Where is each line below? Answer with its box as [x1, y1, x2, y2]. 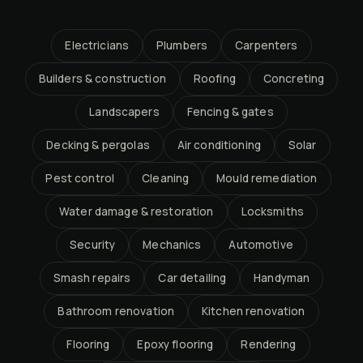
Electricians [65, 37, 130, 53]
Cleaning [142, 170, 190, 186]
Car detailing [158, 270, 227, 285]
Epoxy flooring [137, 336, 214, 352]
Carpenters [235, 37, 298, 53]
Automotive [228, 237, 293, 252]
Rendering [241, 336, 297, 352]
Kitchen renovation [202, 303, 305, 318]
